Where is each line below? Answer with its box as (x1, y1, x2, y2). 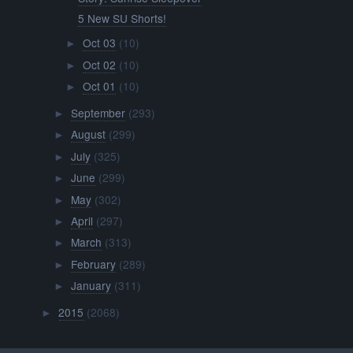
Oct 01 (82, 78, 116, 95)
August (70, 126, 106, 143)
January (70, 277, 111, 294)
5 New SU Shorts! (78, 9, 167, 26)
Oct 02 (82, 56, 116, 72)
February (70, 255, 116, 272)
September (70, 104, 125, 121)
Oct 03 (82, 35, 116, 51)
